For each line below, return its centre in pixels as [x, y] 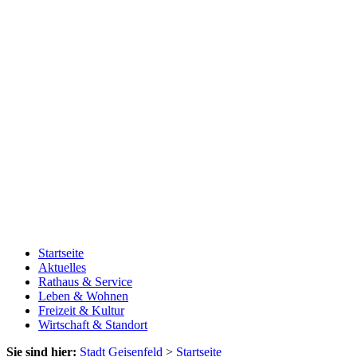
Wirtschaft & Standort [93, 325]
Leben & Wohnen [83, 296]
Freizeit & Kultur [81, 311]
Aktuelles [62, 268]
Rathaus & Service [85, 282]
